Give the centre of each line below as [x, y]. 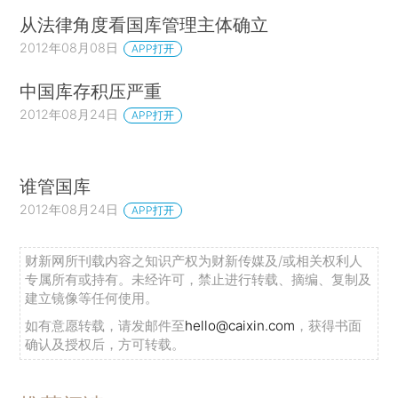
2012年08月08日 [69, 47]
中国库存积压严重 [91, 91]
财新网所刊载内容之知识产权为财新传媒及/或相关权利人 [194, 261]
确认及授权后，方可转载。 [105, 345]
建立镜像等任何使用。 [92, 298]
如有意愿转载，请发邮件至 [105, 326]
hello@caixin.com [240, 326]
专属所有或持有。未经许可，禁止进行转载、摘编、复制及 [199, 280]
